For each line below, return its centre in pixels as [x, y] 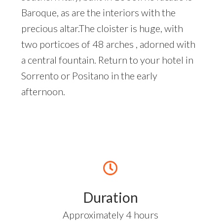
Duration [110, 197]
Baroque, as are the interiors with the [98, 12]
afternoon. [43, 91]
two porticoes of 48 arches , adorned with [108, 44]
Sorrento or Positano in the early [89, 75]
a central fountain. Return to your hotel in [107, 59]
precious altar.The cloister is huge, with [102, 28]
